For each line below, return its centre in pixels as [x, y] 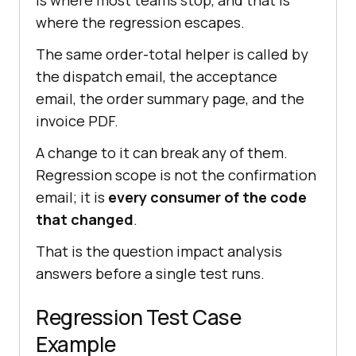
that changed [85, 219]
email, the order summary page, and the [170, 98]
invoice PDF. [77, 120]
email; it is [72, 197]
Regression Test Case [138, 317]
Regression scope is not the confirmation [176, 174]
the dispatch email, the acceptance [157, 76]
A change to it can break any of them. [162, 152]
